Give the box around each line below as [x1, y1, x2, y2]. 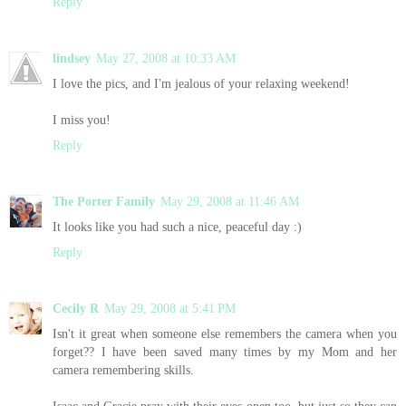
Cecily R [53, 300, 99, 315]
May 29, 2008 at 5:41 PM [104, 300, 236, 315]
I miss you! [53, 111, 111, 127]
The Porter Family [53, 193, 155, 208]
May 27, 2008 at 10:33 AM [96, 50, 236, 65]
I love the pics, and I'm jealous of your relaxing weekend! [53, 75, 350, 91]
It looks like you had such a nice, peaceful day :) [53, 218, 302, 234]
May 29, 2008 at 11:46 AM [160, 193, 299, 208]
